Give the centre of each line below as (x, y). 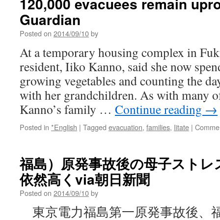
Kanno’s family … (67, 109)
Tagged (95, 127)
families (158, 127)
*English (64, 127)
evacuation (125, 127)
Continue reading (160, 109)
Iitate (181, 127)
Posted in (34, 127)
